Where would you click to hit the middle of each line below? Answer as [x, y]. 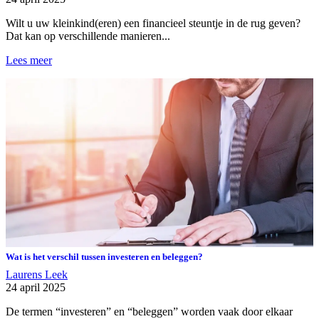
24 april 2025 [36, 288]
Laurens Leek [37, 275]
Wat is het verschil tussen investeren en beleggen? [104, 257]
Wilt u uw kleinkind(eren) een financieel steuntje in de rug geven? [153, 23]
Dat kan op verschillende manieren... [88, 36]
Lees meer [29, 60]
